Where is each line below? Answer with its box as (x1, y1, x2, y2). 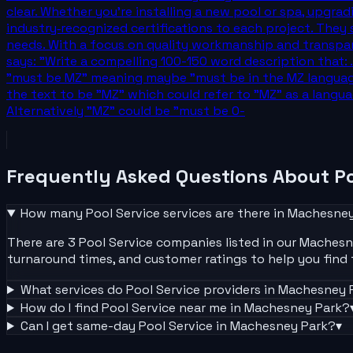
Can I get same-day (20, 318, 139, 335)
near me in (175, 299, 244, 317)
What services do (20, 281, 126, 299)
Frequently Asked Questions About (6, 164, 334, 189)
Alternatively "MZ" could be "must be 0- (6, 102, 245, 120)
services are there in (159, 205, 288, 222)
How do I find (20, 299, 102, 317)
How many (20, 205, 86, 222)
